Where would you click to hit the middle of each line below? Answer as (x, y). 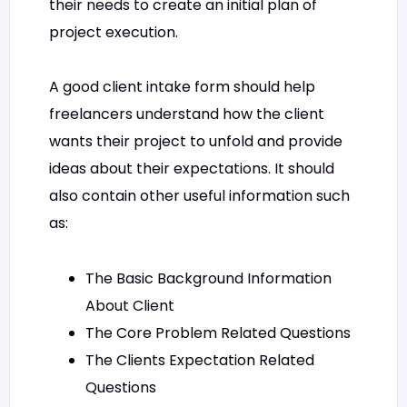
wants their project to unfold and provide (196, 142)
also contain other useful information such (199, 196)
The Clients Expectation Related (200, 360)
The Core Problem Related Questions (218, 333)
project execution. (114, 32)
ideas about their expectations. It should (192, 169)
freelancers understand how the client (187, 114)
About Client (130, 305)
